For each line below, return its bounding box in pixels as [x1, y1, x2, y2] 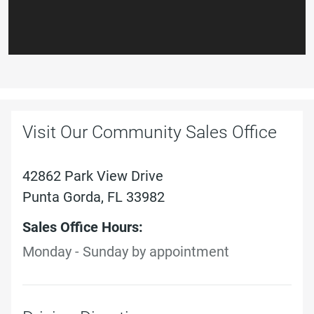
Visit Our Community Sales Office [22, 122, 277, 143]
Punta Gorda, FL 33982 [22, 189, 165, 206]
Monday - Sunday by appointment [22, 243, 229, 261]
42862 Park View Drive [22, 168, 163, 185]
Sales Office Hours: [22, 219, 143, 236]
